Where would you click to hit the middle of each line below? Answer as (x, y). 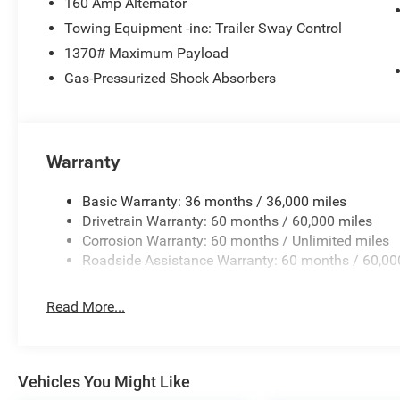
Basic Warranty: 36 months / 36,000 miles (215, 201)
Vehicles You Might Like (104, 381)
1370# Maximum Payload (147, 53)
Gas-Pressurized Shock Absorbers (171, 78)
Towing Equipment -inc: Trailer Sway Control (204, 28)
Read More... (86, 306)
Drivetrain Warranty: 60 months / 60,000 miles (228, 221)
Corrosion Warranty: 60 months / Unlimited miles (236, 240)
